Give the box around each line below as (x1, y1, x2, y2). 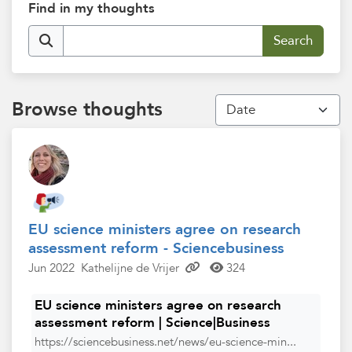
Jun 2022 (28, 260, 75, 277)
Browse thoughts (12, 96, 163, 123)
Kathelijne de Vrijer (81, 260, 180, 277)
